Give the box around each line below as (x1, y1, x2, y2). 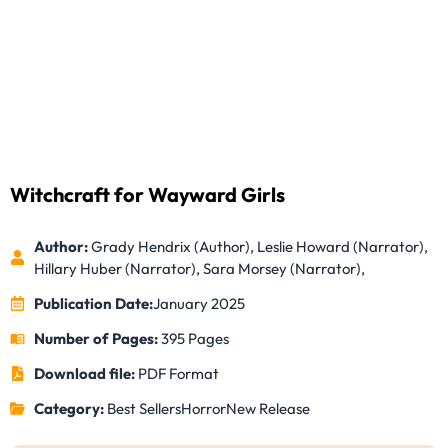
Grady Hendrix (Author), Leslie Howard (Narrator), (87, 236, 428, 256)
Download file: (33, 363, 138, 383)
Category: (33, 398, 107, 418)
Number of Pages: (33, 328, 161, 348)
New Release (225, 398, 310, 418)
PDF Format (137, 363, 219, 383)
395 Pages (160, 328, 229, 348)
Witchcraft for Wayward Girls (10, 181, 285, 207)
